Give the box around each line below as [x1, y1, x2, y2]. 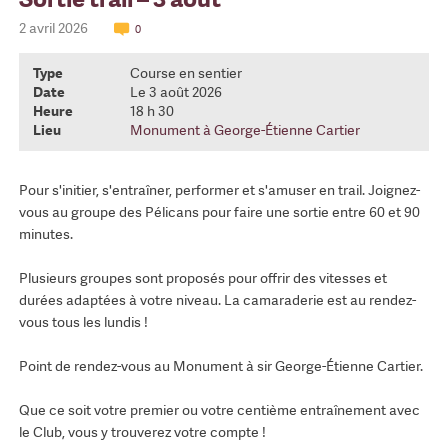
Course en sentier [129, 64, 242, 83]
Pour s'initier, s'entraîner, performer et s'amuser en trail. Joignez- [18, 181, 420, 200]
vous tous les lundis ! [18, 313, 148, 332]
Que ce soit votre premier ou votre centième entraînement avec [18, 401, 420, 420]
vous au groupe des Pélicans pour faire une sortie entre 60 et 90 [18, 203, 420, 222]
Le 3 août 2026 [129, 83, 222, 102]
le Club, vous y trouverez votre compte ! [18, 423, 266, 442]
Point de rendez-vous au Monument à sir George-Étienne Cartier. [18, 357, 423, 376]
